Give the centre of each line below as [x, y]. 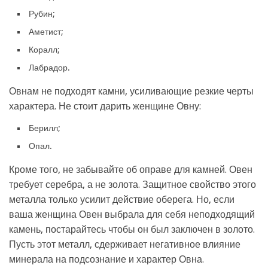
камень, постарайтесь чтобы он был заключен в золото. [132, 229]
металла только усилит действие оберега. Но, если [122, 200]
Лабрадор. [49, 68]
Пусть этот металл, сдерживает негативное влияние [125, 244]
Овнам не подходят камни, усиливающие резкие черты [131, 91]
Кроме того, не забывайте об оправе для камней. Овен [131, 170]
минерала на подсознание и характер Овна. [106, 259]
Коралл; [44, 50]
